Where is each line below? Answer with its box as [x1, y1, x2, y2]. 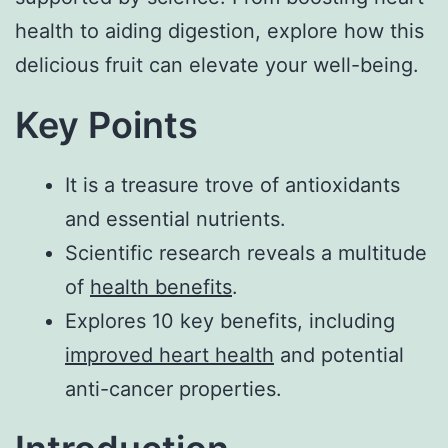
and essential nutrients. [65, 206, 286, 231]
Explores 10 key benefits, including [65, 308, 395, 333]
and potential [274, 342, 404, 367]
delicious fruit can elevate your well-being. [15, 52, 419, 77]
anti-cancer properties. [65, 376, 282, 401]
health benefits [90, 274, 232, 299]
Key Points [15, 102, 198, 147]
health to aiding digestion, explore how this [15, 18, 424, 43]
